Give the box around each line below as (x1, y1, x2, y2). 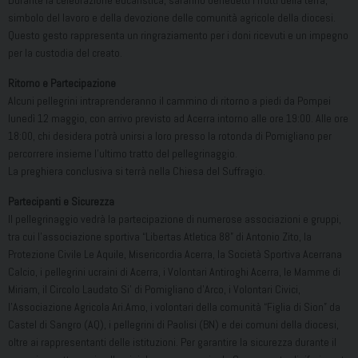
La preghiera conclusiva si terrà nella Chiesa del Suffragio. (8, 164, 265, 179)
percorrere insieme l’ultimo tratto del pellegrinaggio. (8, 146, 237, 161)
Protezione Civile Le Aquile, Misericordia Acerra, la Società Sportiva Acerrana (8, 247, 342, 262)
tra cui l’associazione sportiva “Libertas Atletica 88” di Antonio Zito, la (8, 229, 312, 245)
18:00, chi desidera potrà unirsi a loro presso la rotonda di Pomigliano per (8, 129, 332, 144)
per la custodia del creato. (8, 46, 122, 61)
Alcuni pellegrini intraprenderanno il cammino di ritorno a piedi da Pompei (8, 93, 331, 109)
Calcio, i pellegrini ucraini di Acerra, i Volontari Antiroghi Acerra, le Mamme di (8, 265, 340, 280)
